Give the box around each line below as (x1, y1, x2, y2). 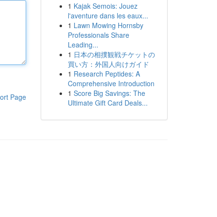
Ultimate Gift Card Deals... (67, 98, 148, 108)
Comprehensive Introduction (67, 78, 155, 88)
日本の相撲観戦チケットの (73, 49, 155, 59)
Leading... (67, 40, 98, 49)
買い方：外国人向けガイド (67, 59, 149, 69)
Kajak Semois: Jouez (73, 1, 138, 11)
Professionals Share (67, 30, 129, 40)
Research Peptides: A (73, 69, 140, 78)
